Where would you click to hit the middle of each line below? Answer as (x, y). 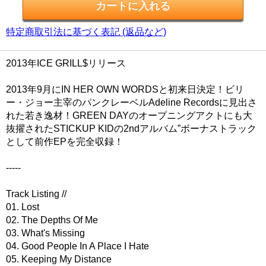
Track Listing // (36, 194)
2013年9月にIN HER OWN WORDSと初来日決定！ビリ (125, 89)
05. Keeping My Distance (59, 259)
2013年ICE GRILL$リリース (66, 63)
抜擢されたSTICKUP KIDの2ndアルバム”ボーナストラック (131, 129)
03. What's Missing (45, 233)
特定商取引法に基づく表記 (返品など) (86, 32)
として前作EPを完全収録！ (65, 142)
